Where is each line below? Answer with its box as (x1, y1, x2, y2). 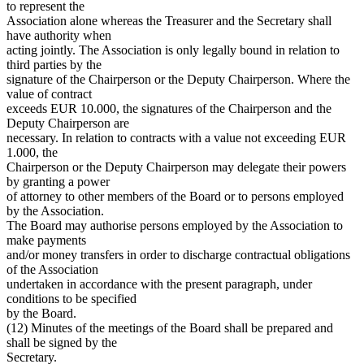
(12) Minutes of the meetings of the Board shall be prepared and (6, 320, 333, 335)
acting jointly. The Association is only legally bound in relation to (6, 42, 340, 57)
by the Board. (6, 305, 76, 320)
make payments (6, 232, 86, 247)
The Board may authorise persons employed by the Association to (6, 218, 343, 232)
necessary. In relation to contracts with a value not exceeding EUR (6, 130, 346, 145)
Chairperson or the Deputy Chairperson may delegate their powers (6, 159, 346, 174)
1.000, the (6, 145, 58, 159)
